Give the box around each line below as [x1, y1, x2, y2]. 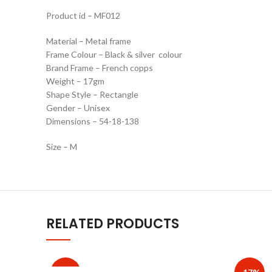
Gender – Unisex [46, 103, 110, 114]
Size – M [46, 141, 77, 152]
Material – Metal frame [46, 36, 131, 47]
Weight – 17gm [46, 76, 104, 87]
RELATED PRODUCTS [46, 214, 179, 234]
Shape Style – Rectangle [46, 89, 138, 100]
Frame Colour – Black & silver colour [46, 49, 182, 60]
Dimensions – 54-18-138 [46, 116, 139, 127]
